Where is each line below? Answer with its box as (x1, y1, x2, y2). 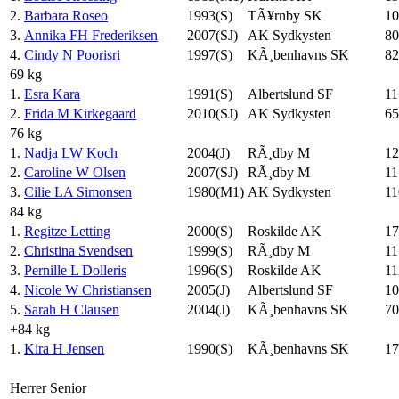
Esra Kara (24, 85, 80, 102)
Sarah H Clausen (24, 301, 119, 317)
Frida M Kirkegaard (24, 105, 136, 121)
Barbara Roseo (24, 7, 108, 23)
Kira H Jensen (24, 340, 104, 356)
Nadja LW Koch (24, 144, 118, 160)
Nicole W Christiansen (24, 281, 151, 297)
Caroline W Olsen (24, 164, 126, 180)
